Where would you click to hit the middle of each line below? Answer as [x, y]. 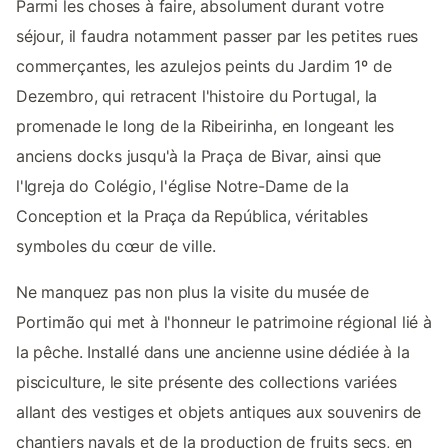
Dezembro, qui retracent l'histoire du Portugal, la [197, 95]
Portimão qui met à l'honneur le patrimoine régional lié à [224, 321]
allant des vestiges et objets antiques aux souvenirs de [219, 411]
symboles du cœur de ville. [116, 245]
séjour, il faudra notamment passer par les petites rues [217, 35]
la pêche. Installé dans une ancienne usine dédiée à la [213, 351]
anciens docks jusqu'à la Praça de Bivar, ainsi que [199, 155]
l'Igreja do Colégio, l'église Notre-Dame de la [182, 185]
